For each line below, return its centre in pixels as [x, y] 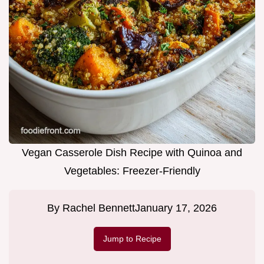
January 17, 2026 [176, 208]
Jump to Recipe [132, 239]
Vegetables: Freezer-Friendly [132, 171]
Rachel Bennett [99, 208]
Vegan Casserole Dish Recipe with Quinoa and [132, 153]
